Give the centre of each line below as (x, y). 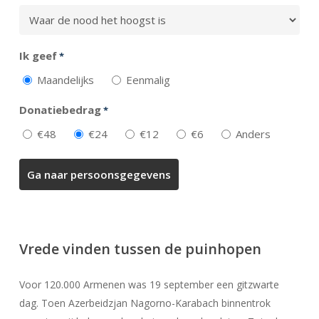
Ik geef (38, 56)
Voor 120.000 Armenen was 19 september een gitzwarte (149, 285)
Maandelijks (65, 80)
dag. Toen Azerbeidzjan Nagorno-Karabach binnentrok (145, 303)
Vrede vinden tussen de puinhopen (140, 249)
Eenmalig (148, 80)
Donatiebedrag (60, 110)
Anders (253, 134)
